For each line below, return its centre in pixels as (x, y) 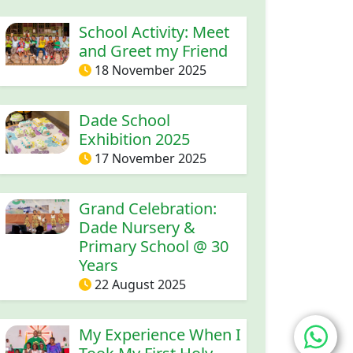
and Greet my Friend (153, 50)
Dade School (124, 120)
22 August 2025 (140, 284)
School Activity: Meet (154, 32)
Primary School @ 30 (153, 246)
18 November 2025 (150, 70)
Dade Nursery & (137, 227)
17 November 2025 (150, 158)
